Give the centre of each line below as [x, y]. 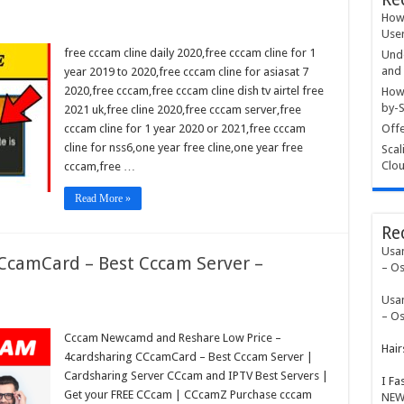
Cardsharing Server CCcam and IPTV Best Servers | [196, 375]
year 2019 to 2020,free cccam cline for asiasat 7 [186, 71]
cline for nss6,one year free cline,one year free [183, 147]
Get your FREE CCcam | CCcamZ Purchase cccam [188, 394]
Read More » [102, 198]
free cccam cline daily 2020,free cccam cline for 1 [189, 52]
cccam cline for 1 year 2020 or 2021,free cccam [184, 128]
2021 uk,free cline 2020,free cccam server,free [182, 109]
